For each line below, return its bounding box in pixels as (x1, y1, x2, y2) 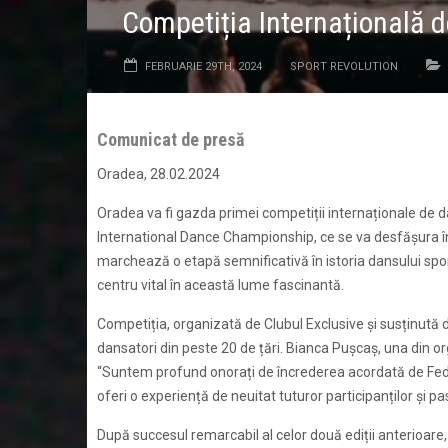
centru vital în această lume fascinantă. (97, 276, 344, 293)
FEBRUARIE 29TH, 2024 (145, 59, 262, 73)
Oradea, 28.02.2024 (97, 165, 220, 182)
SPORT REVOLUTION (290, 59, 398, 73)
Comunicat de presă (97, 128, 244, 150)
